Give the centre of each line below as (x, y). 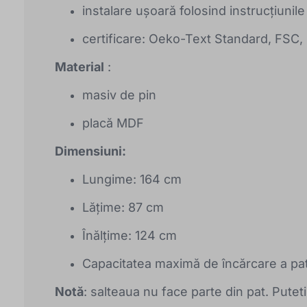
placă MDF (113, 123)
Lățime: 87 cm (123, 207)
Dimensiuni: (90, 151)
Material (79, 66)
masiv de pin (119, 95)
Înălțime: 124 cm (130, 235)
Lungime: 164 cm (132, 179)
